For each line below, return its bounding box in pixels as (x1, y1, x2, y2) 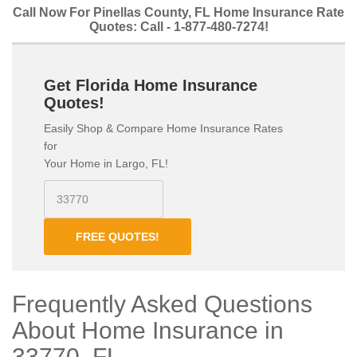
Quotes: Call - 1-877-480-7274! (88, 20, 269, 33)
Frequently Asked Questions (12, 291, 312, 317)
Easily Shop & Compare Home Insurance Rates (44, 122, 283, 135)
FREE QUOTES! (76, 230, 159, 243)
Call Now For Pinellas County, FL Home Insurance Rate (13, 6, 344, 19)
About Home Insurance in (12, 317, 284, 343)
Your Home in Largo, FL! (44, 157, 168, 170)
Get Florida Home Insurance (44, 76, 257, 94)
